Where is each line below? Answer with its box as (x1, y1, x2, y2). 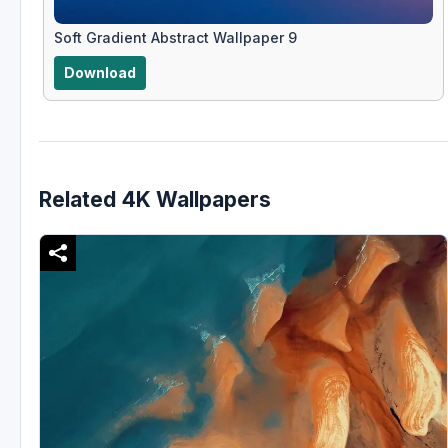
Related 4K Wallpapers (39, 187, 271, 213)
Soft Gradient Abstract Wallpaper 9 (54, 28, 297, 46)
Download (64, 63, 136, 81)
